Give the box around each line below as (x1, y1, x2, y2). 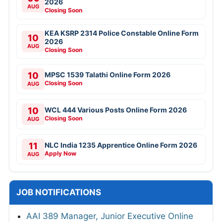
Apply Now (45, 149, 76, 157)
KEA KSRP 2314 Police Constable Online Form (45, 28, 199, 37)
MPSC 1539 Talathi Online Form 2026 (45, 70, 170, 79)
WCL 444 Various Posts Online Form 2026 (45, 105, 187, 114)
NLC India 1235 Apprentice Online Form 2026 (45, 140, 197, 149)
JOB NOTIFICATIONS (16, 187, 101, 197)
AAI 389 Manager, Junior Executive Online (26, 211, 193, 221)
